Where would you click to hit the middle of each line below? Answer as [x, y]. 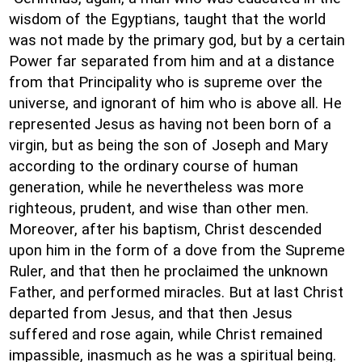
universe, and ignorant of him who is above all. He [175, 103]
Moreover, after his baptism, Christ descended [165, 229]
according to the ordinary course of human [154, 166]
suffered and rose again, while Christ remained [166, 335]
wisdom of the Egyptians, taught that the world [167, 19]
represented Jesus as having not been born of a [170, 124]
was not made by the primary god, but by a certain [177, 40]
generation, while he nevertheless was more [156, 187]
